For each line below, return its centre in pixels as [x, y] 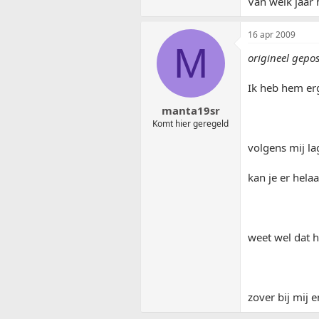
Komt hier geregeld [190, 123]
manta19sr [190, 110]
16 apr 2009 [272, 35]
